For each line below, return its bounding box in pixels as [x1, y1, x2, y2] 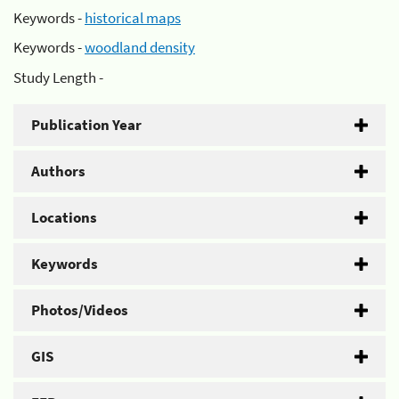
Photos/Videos [31, 299, 128, 320]
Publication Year [31, 114, 142, 134]
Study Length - [13, 67, 103, 87]
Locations [31, 207, 97, 227]
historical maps [85, 7, 181, 28]
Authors [31, 160, 85, 181]
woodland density [85, 37, 195, 57]
